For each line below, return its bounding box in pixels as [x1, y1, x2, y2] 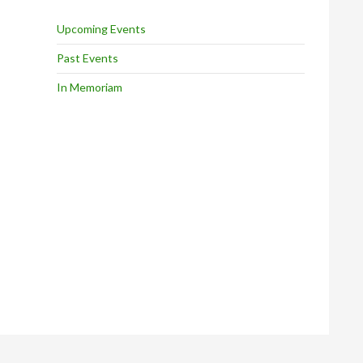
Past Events [57, 51, 118, 65]
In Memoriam [57, 80, 122, 94]
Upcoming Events [57, 22, 146, 36]
